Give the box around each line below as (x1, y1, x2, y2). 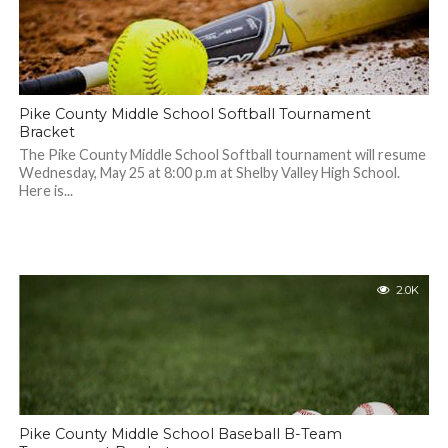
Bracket (18, 123, 75, 141)
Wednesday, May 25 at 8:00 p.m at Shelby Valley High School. (18, 164, 400, 181)
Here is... (18, 182, 73, 199)
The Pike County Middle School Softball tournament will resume (18, 146, 426, 163)
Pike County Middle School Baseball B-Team (18, 425, 342, 443)
